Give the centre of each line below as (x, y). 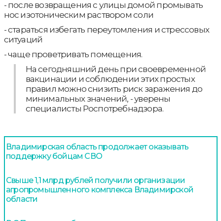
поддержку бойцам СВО (54, 156)
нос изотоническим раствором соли (78, 15)
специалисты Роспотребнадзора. (94, 109)
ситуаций (23, 39)
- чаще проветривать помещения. (73, 54)
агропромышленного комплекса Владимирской (100, 190)
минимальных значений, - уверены (98, 99)
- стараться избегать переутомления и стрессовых (106, 30)
